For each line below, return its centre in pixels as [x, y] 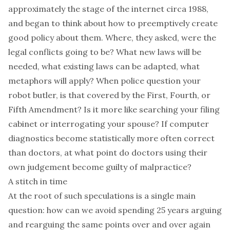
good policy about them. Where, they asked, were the [112, 37]
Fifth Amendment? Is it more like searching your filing [114, 109]
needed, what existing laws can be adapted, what [104, 66]
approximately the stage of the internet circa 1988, [108, 9]
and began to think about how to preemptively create [113, 23]
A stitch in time [38, 181]
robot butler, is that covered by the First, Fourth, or [109, 95]
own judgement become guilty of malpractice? [100, 167]
